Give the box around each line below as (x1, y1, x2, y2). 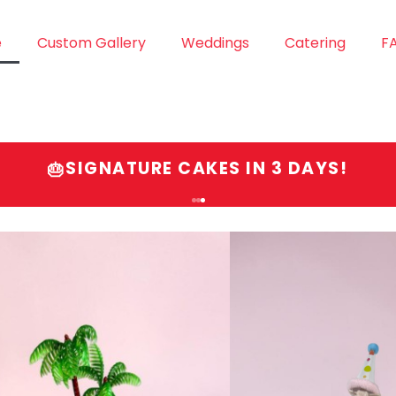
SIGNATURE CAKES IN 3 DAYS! (65, 156, 348, 180)
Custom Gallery (36, 33, 146, 53)
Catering (284, 33, 346, 53)
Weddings (180, 33, 249, 53)
